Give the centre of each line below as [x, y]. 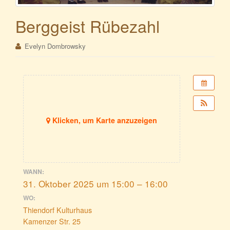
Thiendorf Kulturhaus [57, 210]
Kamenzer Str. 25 [52, 222]
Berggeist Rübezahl [88, 26]
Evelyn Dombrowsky [55, 46]
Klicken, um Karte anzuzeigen [104, 120]
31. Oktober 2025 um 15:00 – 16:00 [95, 183]
